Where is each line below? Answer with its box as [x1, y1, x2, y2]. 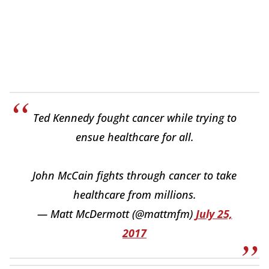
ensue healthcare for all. [75, 129, 194, 144]
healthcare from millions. [73, 187, 196, 202]
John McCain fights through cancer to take [32, 168, 237, 183]
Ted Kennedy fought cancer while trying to [32, 110, 237, 125]
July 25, [195, 206, 232, 221]
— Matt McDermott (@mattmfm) [37, 206, 196, 221]
